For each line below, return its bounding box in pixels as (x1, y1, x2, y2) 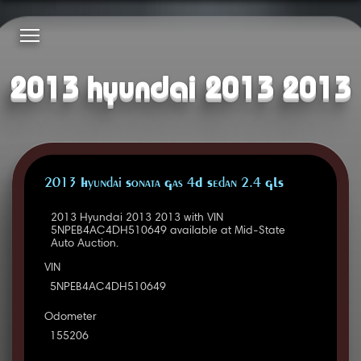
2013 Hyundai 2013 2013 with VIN (50, 213, 223, 225)
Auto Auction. (50, 239, 118, 251)
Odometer (44, 312, 97, 324)
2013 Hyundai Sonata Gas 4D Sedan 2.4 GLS (44, 176, 284, 192)
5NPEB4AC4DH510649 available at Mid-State (50, 226, 285, 238)
